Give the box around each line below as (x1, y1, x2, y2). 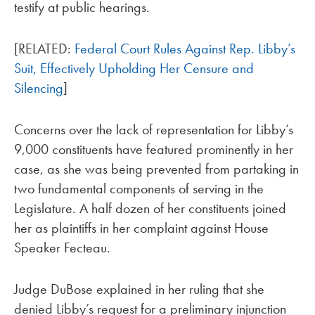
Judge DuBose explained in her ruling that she (14, 279, 264, 298)
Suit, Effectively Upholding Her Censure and (14, 59, 254, 78)
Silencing (14, 79, 63, 98)
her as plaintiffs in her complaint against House (14, 218, 269, 237)
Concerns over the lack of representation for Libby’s (14, 120, 293, 139)
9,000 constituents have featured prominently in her (14, 139, 293, 158)
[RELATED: (14, 39, 75, 58)
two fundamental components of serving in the (14, 179, 264, 198)
